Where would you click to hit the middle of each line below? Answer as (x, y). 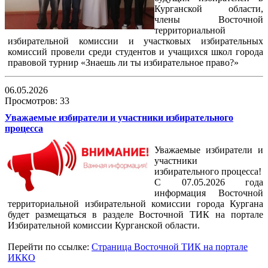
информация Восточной (209, 193)
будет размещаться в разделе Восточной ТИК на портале (135, 214)
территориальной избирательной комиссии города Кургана (135, 203)
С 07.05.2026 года (209, 182)
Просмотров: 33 (38, 100)
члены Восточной (209, 19)
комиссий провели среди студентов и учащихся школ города (135, 51)
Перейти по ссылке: (50, 246)
